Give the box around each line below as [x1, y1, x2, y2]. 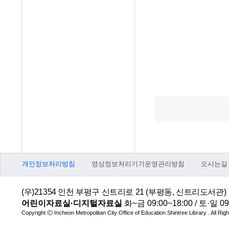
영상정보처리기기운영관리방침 [91, 159, 185, 168]
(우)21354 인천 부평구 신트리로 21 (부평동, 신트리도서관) [21, 188, 226, 196]
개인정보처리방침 [22, 159, 75, 168]
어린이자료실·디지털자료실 [21, 199, 122, 208]
